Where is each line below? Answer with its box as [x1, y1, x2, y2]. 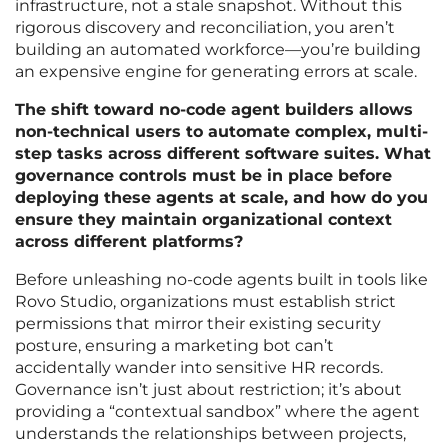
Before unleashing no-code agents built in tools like [15, 270, 428, 290]
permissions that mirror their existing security [15, 314, 381, 334]
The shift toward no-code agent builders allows [15, 100, 413, 120]
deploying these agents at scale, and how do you [15, 188, 428, 208]
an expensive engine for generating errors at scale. [15, 62, 417, 82]
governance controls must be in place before [15, 166, 392, 186]
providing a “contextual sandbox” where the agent [15, 402, 420, 422]
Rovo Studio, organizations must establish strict [15, 292, 396, 312]
